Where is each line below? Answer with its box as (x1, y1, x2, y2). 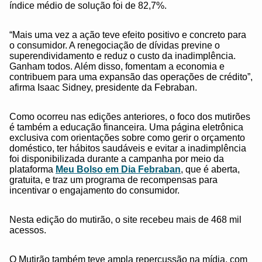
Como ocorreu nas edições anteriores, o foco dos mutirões (9, 112, 250, 122)
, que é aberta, (181, 164, 240, 175)
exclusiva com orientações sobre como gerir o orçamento (9, 133, 245, 143)
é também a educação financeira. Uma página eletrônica (9, 122, 243, 133)
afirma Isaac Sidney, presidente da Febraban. (9, 82, 197, 93)
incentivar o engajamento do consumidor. (9, 185, 180, 196)
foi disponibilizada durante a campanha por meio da (9, 154, 224, 164)
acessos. (9, 225, 46, 236)
